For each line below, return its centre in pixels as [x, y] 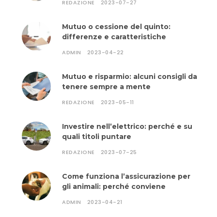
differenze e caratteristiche [114, 37]
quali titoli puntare [97, 137]
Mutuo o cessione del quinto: [116, 27]
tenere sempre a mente [106, 87]
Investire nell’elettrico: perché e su [127, 126]
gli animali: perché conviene [114, 186]
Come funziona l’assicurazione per [126, 176]
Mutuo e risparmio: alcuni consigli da [130, 77]
